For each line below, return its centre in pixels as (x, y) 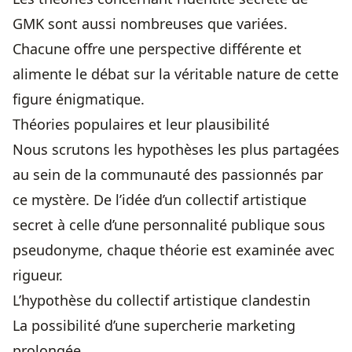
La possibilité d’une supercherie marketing (154, 326)
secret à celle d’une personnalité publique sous (169, 225)
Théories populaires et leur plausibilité (141, 125)
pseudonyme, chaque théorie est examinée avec (174, 250)
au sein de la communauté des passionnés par (168, 175)
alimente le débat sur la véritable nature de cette (176, 74)
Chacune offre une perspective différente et (157, 49)
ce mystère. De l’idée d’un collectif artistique (159, 200)
